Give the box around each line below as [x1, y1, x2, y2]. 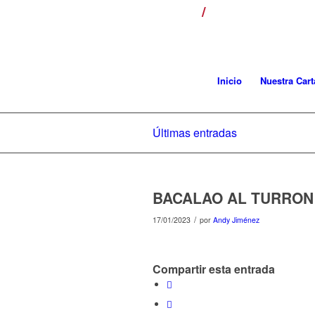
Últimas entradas [153, 124, 237, 141]
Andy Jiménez [213, 214, 259, 225]
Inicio [217, 74, 242, 87]
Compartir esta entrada [153, 261, 275, 278]
